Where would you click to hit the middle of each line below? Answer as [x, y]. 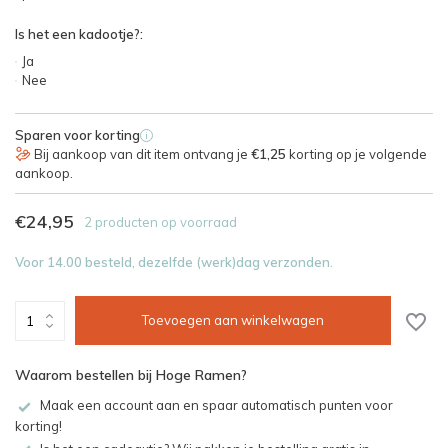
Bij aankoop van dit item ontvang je [141, 154]
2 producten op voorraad [160, 221]
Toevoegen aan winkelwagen [233, 320]
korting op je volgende [356, 154]
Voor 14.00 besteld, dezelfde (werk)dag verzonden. [174, 262]
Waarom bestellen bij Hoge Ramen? [131, 375]
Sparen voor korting [77, 135]
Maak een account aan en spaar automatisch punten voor [216, 405]
